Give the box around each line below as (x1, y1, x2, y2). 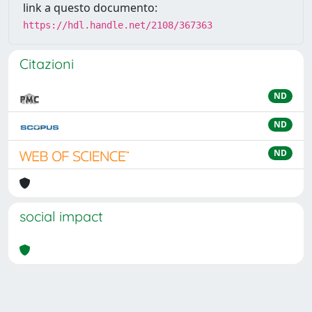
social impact (19, 208, 103, 225)
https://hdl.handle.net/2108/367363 (23, 19, 212, 31)
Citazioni (19, 55, 74, 72)
